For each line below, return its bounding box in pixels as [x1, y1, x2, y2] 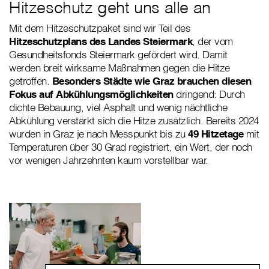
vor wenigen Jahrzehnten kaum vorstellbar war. [9, 153, 208, 166]
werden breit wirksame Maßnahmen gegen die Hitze [9, 61, 230, 74]
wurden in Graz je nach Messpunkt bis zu [9, 127, 188, 140]
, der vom [192, 34, 233, 47]
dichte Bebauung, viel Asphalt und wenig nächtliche [9, 100, 227, 113]
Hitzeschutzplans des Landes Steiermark [9, 34, 192, 47]
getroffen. [9, 74, 52, 87]
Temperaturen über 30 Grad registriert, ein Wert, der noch [9, 140, 252, 153]
